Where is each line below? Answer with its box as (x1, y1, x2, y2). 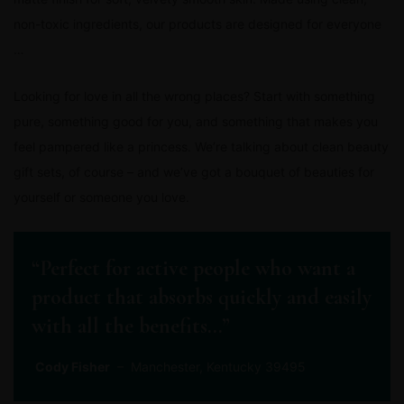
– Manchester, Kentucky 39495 (110, 359, 306, 374)
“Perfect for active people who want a (32, 255, 355, 281)
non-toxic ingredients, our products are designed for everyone (14, 16, 381, 32)
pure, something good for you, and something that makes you (14, 114, 378, 129)
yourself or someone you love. (14, 189, 189, 205)
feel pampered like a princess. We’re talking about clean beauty (14, 139, 389, 154)
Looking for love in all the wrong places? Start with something (14, 88, 375, 104)
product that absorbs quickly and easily (32, 284, 372, 310)
